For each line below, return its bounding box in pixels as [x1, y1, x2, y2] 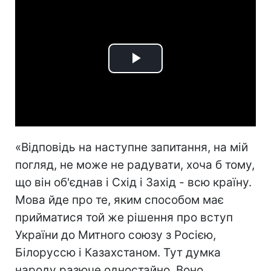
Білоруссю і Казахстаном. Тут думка [15, 245, 221, 260]
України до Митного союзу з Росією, [15, 227, 216, 242]
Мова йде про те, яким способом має [15, 192, 224, 207]
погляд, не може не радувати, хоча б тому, [15, 157, 255, 172]
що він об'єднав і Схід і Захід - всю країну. [15, 175, 252, 189]
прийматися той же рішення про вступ [15, 210, 233, 224]
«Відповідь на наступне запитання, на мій [15, 140, 248, 154]
